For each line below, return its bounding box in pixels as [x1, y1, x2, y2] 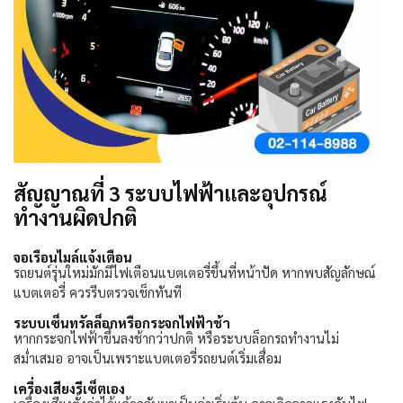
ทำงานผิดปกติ [13, 203, 137, 231]
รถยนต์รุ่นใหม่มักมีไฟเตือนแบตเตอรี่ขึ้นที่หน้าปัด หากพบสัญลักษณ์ [13, 264, 376, 282]
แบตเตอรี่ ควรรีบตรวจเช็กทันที [13, 283, 182, 301]
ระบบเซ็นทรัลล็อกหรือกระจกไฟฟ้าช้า [13, 314, 230, 332]
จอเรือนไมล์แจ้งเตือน [13, 248, 132, 266]
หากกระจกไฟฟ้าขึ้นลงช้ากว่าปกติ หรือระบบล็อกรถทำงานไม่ [13, 329, 339, 347]
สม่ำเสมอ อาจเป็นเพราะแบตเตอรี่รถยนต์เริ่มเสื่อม [13, 349, 282, 367]
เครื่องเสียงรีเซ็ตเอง [13, 380, 125, 398]
